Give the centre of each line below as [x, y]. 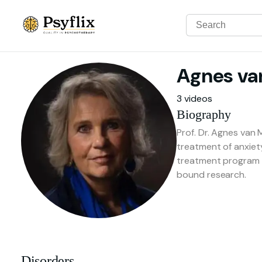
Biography [204, 114]
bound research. [211, 175]
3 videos [194, 98]
